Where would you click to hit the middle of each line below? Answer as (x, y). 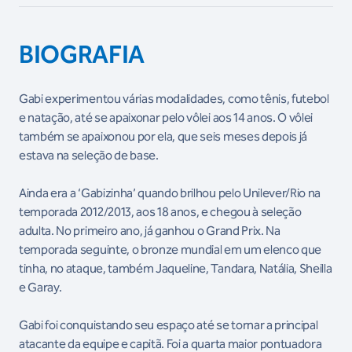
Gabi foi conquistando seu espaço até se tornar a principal (169, 325)
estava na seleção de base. (89, 155)
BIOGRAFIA (82, 54)
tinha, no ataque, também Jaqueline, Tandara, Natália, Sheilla (176, 268)
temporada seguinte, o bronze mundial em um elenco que (170, 249)
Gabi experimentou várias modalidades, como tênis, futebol (174, 99)
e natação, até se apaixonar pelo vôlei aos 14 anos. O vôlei (166, 117)
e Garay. (42, 287)
